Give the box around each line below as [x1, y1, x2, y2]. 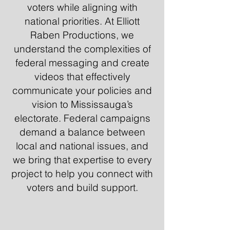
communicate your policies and [12, 84, 152, 97]
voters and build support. [26, 181, 138, 194]
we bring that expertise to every [12, 154, 152, 166]
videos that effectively [34, 70, 130, 83]
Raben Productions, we [30, 29, 134, 41]
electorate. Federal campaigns [14, 112, 150, 124]
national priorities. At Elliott [25, 15, 140, 27]
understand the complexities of [13, 43, 151, 55]
